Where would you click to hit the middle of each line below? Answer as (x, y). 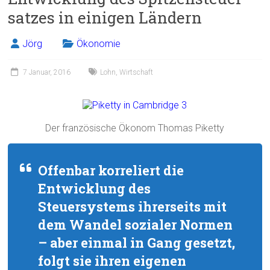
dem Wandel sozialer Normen (136, 225)
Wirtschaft (137, 73)
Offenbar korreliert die (111, 171)
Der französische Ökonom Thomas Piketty (135, 128)
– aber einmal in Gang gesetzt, (137, 243)
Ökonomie (99, 44)
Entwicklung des (95, 189)
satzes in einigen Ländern (105, 18)
